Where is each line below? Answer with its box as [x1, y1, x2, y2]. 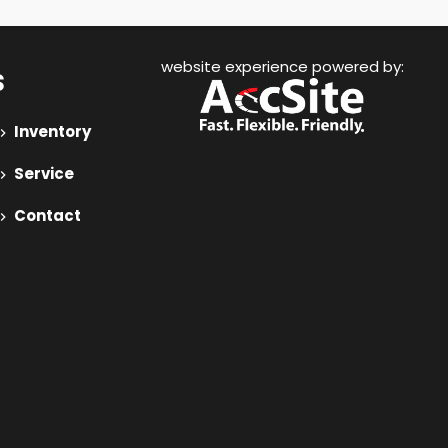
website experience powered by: [160, 56, 404, 77]
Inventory [11, 121, 91, 142]
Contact [11, 205, 81, 226]
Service [11, 163, 74, 184]
